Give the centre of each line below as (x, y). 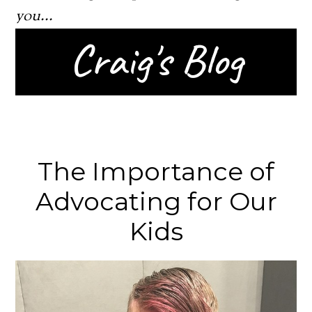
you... (34, 17)
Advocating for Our (156, 201)
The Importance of (156, 171)
